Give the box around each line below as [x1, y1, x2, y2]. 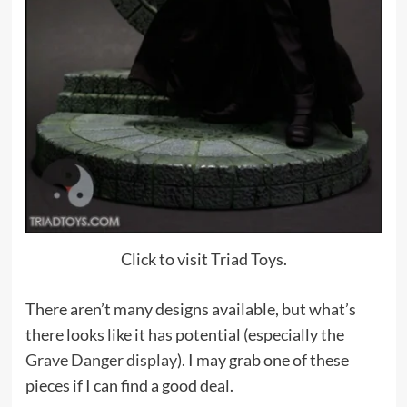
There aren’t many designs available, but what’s [25, 299, 356, 320]
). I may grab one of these [176, 350, 349, 371]
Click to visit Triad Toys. [120, 249, 287, 270]
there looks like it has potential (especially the [25, 324, 344, 345]
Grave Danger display [25, 350, 177, 371]
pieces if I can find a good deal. [25, 375, 233, 396]
